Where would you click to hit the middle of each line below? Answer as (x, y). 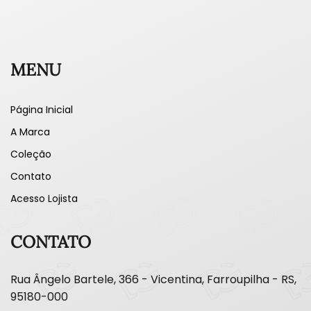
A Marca (30, 132)
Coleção (31, 154)
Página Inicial (42, 110)
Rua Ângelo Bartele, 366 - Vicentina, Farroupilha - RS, (153, 279)
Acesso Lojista (44, 199)
